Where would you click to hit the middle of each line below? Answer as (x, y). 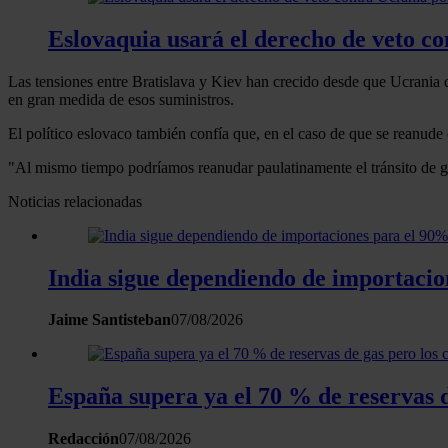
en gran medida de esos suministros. (121, 99)
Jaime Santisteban (109, 320)
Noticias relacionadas (75, 201)
